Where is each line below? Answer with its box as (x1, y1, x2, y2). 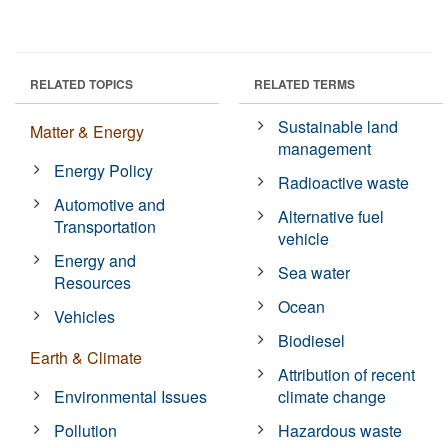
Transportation (54, 214, 157, 238)
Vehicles (54, 304, 116, 328)
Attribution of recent (278, 362, 416, 386)
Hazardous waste (278, 418, 403, 442)
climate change (278, 384, 387, 408)
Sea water (278, 260, 351, 284)
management (278, 136, 372, 160)
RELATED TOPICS (30, 74, 133, 93)
